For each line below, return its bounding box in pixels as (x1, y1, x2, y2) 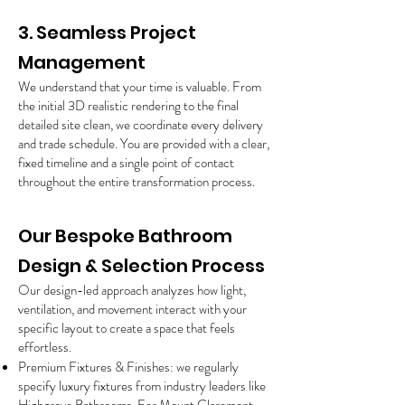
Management (18, 50, 146, 75)
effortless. (18, 337, 71, 357)
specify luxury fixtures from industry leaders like (18, 376, 266, 396)
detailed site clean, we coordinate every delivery (18, 115, 263, 135)
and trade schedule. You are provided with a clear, (18, 134, 269, 154)
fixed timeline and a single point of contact (18, 153, 234, 173)
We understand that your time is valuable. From (18, 77, 261, 97)
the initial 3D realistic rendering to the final (18, 96, 239, 116)
